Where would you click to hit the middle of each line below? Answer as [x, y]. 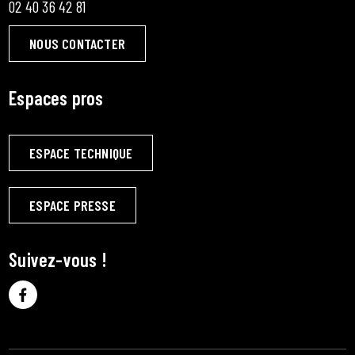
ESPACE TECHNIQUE [81, 153]
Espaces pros [56, 97]
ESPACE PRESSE [73, 205]
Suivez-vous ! [58, 259]
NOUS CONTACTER [78, 43]
